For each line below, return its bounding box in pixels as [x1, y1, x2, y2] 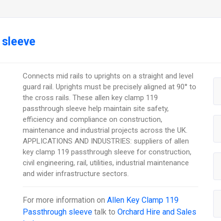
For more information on [23, 195, 108, 205]
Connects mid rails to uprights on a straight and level [23, 72, 194, 81]
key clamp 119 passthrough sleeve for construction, [23, 147, 192, 157]
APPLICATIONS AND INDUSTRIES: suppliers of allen [23, 137, 189, 146]
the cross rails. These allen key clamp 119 [23, 93, 158, 103]
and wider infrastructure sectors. [23, 169, 129, 179]
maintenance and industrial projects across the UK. [23, 126, 188, 135]
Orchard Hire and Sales [117, 207, 197, 217]
